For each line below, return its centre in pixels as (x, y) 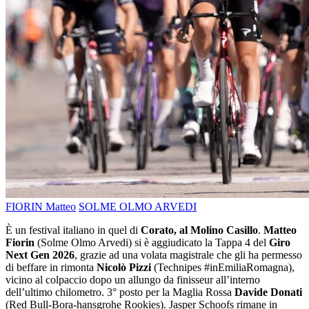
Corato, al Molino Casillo (199, 230)
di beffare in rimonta (51, 268)
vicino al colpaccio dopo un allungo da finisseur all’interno (133, 280)
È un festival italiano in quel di (73, 230)
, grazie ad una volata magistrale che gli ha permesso (188, 255)
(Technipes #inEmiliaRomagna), (223, 268)
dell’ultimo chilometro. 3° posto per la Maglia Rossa (120, 292)
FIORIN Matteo (41, 207)
